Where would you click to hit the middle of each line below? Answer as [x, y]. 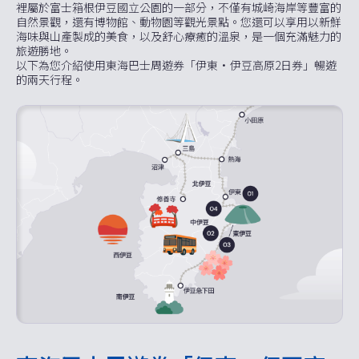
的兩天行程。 [50, 79]
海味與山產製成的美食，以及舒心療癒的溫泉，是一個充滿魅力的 [179, 36]
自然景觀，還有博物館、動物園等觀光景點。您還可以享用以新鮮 [179, 21]
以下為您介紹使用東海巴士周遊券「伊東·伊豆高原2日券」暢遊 [176, 65]
